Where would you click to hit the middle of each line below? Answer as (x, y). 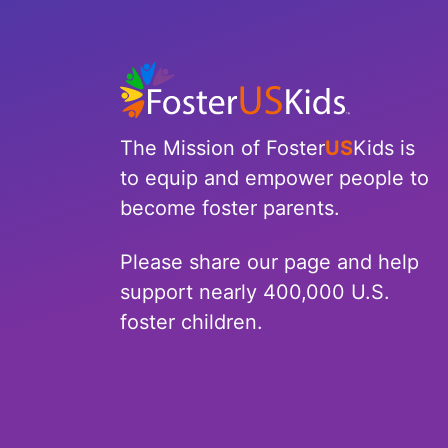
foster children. (192, 321)
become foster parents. (233, 207)
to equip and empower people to (275, 177)
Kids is (384, 147)
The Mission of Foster (223, 147)
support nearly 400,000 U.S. (255, 291)
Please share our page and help (270, 261)
